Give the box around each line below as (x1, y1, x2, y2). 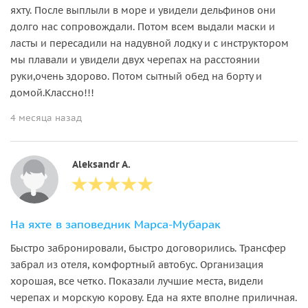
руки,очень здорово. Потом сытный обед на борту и (10, 69, 262, 82)
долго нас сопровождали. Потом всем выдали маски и (10, 20, 275, 33)
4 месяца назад (10, 111, 82, 124)
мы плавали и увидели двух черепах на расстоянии (10, 53, 260, 66)
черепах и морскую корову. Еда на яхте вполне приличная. (10, 291, 297, 304)
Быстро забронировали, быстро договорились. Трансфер (10, 241, 286, 254)
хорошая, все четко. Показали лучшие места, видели (10, 274, 263, 287)
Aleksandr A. (72, 157, 131, 170)
